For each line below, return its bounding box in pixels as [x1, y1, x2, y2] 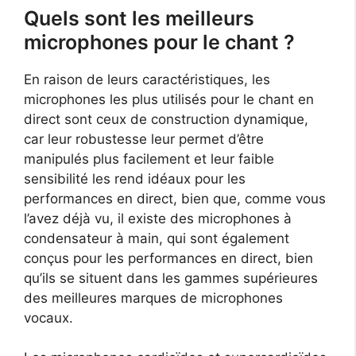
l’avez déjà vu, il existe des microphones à [24, 210, 292, 226]
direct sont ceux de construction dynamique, [24, 110, 308, 127]
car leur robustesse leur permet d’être [24, 130, 264, 147]
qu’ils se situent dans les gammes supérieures [24, 269, 318, 286]
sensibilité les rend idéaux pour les [24, 170, 246, 187]
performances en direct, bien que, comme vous [24, 190, 326, 207]
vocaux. [24, 309, 73, 326]
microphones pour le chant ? [24, 29, 295, 54]
